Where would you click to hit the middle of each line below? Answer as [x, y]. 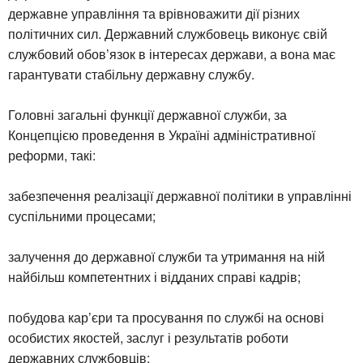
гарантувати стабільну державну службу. [131, 74]
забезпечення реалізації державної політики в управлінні [180, 195]
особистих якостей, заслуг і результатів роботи [148, 337]
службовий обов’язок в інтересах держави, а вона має [172, 53]
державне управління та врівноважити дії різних [154, 13]
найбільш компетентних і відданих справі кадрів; [154, 276]
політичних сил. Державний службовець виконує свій [168, 33]
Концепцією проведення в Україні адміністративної [162, 135]
